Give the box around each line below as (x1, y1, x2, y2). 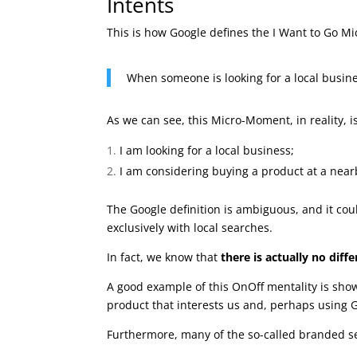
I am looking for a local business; (120, 143, 295, 159)
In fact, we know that (107, 249, 222, 265)
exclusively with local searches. (107, 220, 273, 236)
